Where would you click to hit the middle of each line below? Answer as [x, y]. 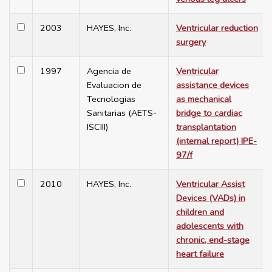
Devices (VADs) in [211, 198]
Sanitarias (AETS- [122, 113]
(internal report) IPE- [216, 141]
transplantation [206, 127]
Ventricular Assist [210, 184]
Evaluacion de [114, 85]
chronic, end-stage [213, 240]
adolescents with [210, 226]
